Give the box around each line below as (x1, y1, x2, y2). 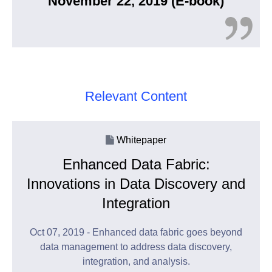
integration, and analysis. (82, 256, 190, 267)
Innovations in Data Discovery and (27, 175, 245, 192)
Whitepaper (114, 135, 166, 146)
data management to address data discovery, (40, 242, 232, 253)
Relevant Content (85, 89, 187, 104)
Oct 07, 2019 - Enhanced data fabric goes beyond (30, 227, 242, 238)
